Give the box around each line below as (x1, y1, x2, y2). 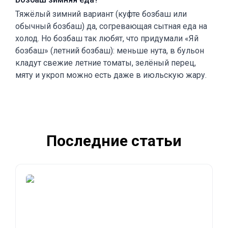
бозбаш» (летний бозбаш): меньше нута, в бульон (15, 46, 204, 55)
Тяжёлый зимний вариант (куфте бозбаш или (15, 9, 187, 19)
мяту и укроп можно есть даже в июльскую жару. (15, 70, 207, 80)
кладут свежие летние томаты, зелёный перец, (15, 58, 196, 68)
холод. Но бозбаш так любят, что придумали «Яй (15, 34, 198, 43)
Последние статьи (46, 132, 182, 150)
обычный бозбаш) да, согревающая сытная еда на (15, 21, 207, 31)
